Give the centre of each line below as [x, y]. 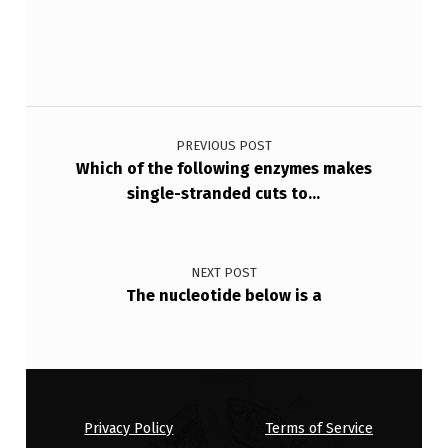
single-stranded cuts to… [224, 194]
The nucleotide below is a [223, 296]
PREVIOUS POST [223, 146]
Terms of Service [319, 428]
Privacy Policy [129, 428]
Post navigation [76, 108]
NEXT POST [223, 273]
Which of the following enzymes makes [223, 169]
